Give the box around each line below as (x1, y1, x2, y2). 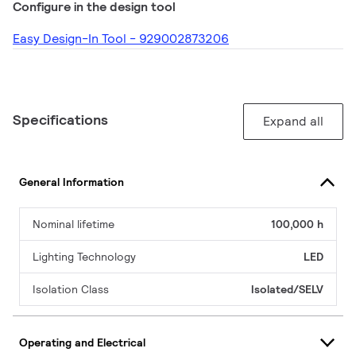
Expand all (263, 113, 323, 130)
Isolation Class (33, 282, 109, 297)
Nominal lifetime (33, 217, 114, 232)
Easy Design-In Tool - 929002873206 (13, 30, 229, 48)
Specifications (13, 110, 108, 130)
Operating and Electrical (19, 335, 145, 350)
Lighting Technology (33, 250, 136, 265)
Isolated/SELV (251, 282, 323, 297)
